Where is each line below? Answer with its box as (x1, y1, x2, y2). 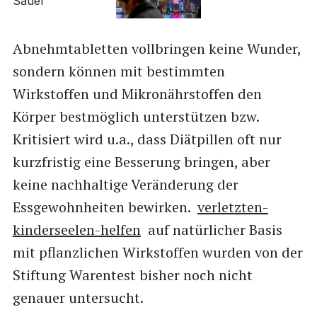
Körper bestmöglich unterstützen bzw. (12, 106, 259, 126)
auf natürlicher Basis (140, 219, 282, 239)
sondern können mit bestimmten (12, 61, 225, 81)
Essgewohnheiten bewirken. (12, 197, 197, 217)
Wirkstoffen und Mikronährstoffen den (12, 83, 262, 103)
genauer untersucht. (12, 287, 144, 307)
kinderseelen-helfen (12, 219, 141, 239)
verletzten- (197, 197, 268, 217)
